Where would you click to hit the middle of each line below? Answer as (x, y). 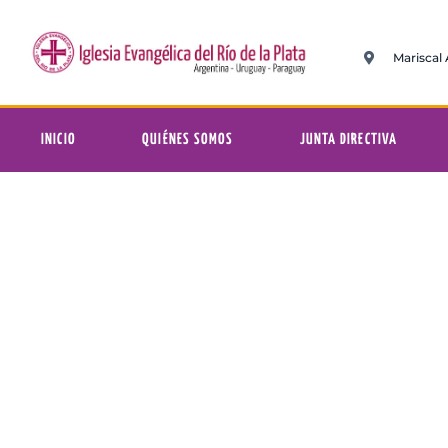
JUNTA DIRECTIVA (348, 139)
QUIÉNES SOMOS (187, 139)
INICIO (58, 139)
